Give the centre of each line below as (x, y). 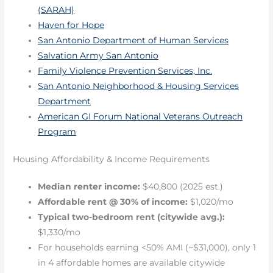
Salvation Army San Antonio (98, 55)
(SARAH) (56, 9)
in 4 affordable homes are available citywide (132, 263)
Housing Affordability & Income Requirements (112, 159)
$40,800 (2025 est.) (182, 187)
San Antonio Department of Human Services (133, 40)
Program (57, 131)
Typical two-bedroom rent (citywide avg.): (132, 217)
